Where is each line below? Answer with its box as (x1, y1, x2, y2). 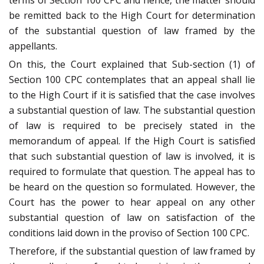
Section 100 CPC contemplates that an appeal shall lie (9, 73, 255, 87)
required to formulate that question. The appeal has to (9, 165, 255, 179)
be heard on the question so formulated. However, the (9, 180, 255, 194)
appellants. (9, 39, 57, 53)
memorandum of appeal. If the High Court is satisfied (9, 134, 255, 148)
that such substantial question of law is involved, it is (9, 150, 255, 163)
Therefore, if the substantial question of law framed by (9, 245, 255, 258)
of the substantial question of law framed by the (9, 24, 255, 38)
